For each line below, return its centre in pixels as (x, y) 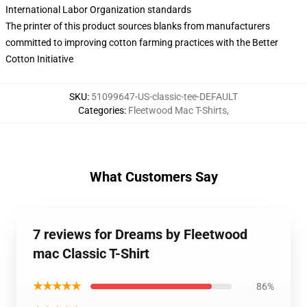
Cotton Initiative (39, 59)
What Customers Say (153, 177)
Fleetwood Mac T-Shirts (177, 110)
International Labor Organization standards (98, 10)
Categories (101, 110)
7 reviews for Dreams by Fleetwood (140, 234)
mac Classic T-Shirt (91, 254)
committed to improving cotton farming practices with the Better (142, 42)
